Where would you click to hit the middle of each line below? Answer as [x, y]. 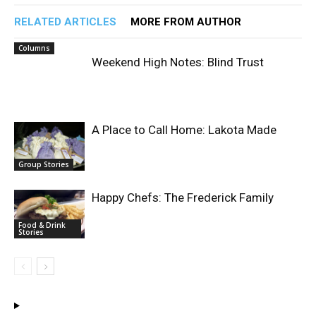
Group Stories [44, 164]
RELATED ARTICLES [65, 22]
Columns [34, 48]
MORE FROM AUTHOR [186, 22]
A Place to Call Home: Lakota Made [184, 130]
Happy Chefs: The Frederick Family [183, 198]
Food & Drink [42, 225]
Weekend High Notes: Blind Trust [178, 62]
